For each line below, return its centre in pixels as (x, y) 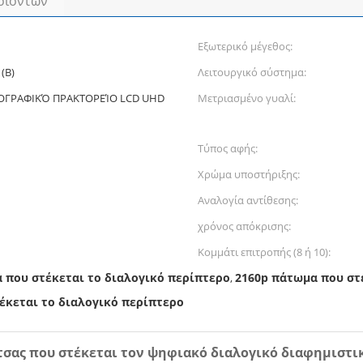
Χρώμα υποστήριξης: (249, 174)
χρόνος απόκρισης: (244, 226)
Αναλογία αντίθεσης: (248, 200)
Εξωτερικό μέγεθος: (245, 46)
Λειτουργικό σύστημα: (252, 72)
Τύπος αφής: (228, 148)
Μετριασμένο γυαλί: (247, 98)
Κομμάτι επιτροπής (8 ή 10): (264, 252)
